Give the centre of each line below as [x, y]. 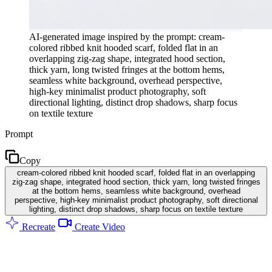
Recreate [37, 226]
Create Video [99, 226]
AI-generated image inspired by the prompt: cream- [127, 36]
